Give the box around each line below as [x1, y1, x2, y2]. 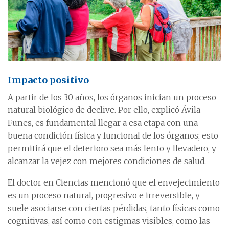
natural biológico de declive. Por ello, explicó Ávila [8, 105, 200, 115]
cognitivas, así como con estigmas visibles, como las [8, 216, 210, 226]
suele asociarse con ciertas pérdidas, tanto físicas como [8, 203, 220, 213]
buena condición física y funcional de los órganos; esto [8, 131, 218, 141]
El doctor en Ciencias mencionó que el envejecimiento [8, 178, 220, 188]
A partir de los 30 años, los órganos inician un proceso [8, 93, 216, 102]
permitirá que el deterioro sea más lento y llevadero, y [8, 144, 216, 153]
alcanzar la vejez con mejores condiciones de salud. [8, 156, 206, 166]
